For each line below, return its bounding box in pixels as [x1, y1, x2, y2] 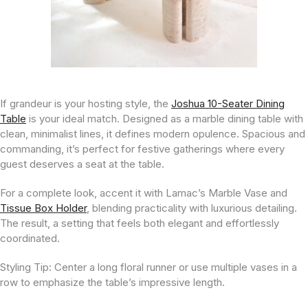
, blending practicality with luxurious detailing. [87, 201, 297, 214]
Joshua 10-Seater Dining [171, 97, 285, 110]
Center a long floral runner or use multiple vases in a [52, 261, 297, 274]
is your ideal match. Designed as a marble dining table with [26, 112, 303, 125]
